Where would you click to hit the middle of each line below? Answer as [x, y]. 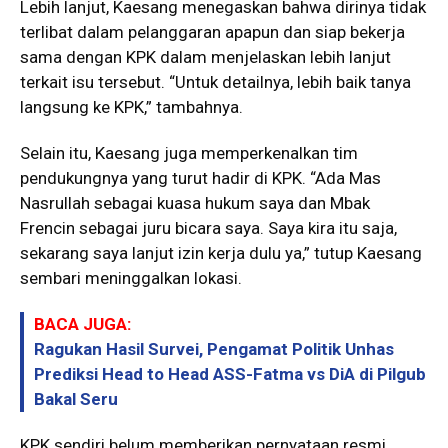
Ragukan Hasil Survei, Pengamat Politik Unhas [214, 348]
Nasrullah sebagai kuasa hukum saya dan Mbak [195, 202]
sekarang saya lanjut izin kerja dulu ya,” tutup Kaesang [221, 252]
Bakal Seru [76, 398]
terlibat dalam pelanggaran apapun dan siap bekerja [212, 31]
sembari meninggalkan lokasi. [131, 277]
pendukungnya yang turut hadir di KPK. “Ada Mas [200, 177]
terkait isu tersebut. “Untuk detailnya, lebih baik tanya [215, 81]
